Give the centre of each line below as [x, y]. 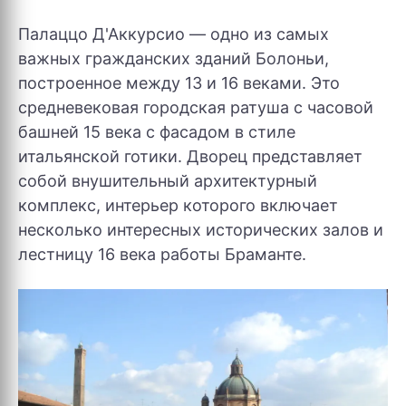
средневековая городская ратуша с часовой [196, 107]
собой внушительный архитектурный [168, 180]
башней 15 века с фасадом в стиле [157, 131]
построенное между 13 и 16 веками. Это [179, 82]
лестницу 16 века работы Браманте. [162, 254]
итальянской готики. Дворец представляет [190, 156]
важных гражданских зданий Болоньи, [174, 58]
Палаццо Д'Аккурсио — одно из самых [174, 34]
